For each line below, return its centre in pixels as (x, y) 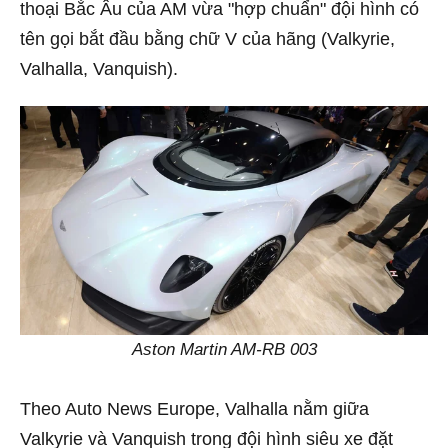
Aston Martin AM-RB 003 (224, 350)
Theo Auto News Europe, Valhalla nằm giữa (194, 409)
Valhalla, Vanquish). (99, 69)
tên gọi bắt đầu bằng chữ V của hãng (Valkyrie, (207, 39)
